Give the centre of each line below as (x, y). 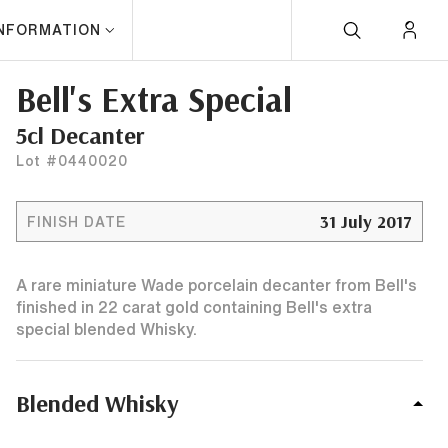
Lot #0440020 (72, 161)
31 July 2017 (366, 221)
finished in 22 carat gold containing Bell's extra (194, 307)
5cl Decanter (80, 135)
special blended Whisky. (106, 329)
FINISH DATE (76, 221)
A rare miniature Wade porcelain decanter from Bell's (216, 285)
